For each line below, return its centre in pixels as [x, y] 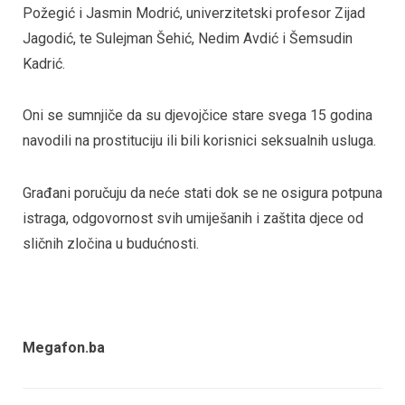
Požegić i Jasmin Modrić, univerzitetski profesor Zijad [194, 13]
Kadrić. [44, 63]
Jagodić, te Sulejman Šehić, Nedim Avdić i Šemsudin [188, 38]
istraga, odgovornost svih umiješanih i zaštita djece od [193, 219]
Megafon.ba [64, 348]
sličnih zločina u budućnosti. [111, 244]
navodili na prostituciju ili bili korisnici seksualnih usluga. [199, 141]
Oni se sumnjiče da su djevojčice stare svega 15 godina [198, 116]
